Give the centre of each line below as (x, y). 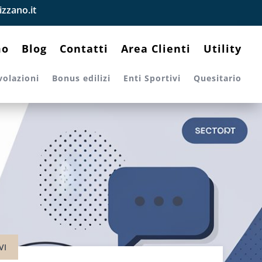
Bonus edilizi (81, 78)
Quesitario (217, 78)
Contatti (84, 49)
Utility (222, 49)
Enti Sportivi (152, 78)
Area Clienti (156, 49)
